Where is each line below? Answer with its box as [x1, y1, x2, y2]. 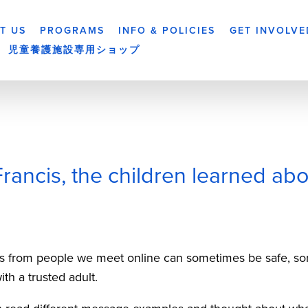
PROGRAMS [40, 23, 105, 38]
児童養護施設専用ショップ [8, 42, 141, 56]
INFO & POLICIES [118, 23, 216, 38]
